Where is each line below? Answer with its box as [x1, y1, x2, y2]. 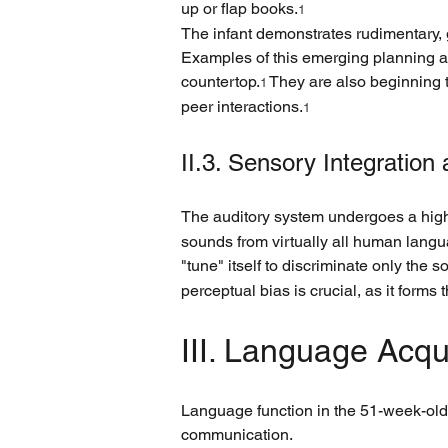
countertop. [181, 72, 260, 91]
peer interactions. [181, 97, 303, 116]
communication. [181, 425, 293, 444]
